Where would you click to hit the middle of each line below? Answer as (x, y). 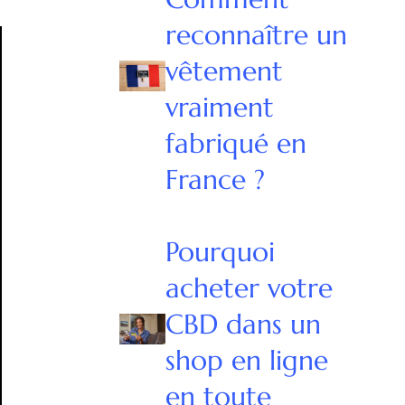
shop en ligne (247, 360)
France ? (216, 179)
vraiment (220, 107)
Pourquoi (221, 251)
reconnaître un (257, 34)
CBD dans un (244, 324)
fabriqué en (236, 143)
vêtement (225, 71)
